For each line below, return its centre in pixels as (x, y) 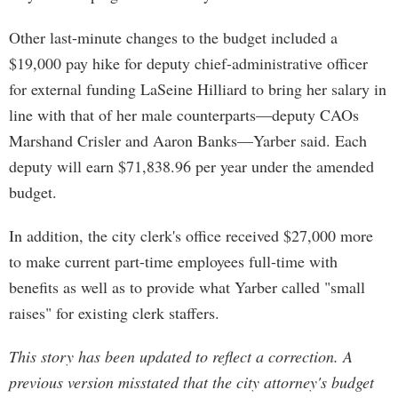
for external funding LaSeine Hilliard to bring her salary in (198, 89)
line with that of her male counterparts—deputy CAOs (184, 115)
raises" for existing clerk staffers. (114, 313)
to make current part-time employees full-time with (173, 261)
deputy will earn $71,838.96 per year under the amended (191, 166)
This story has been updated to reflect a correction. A (181, 356)
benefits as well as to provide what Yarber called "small (187, 287)
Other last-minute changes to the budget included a (173, 37)
